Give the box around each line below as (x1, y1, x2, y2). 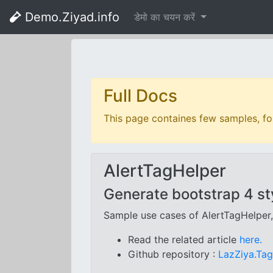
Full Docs (104, 85, 177, 106)
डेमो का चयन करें (134, 11, 198, 23)
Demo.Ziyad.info (21, 10, 119, 24)
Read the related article (128, 233, 239, 246)
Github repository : (128, 248, 218, 260)
